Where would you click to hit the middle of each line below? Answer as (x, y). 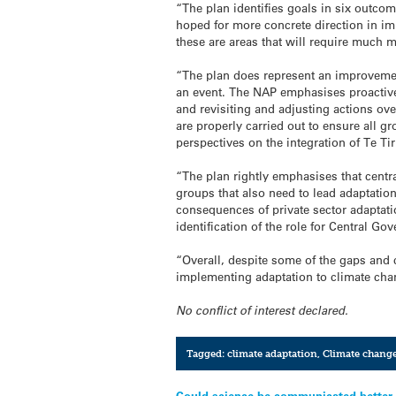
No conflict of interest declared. (263, 311)
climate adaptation (272, 353)
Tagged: (206, 353)
